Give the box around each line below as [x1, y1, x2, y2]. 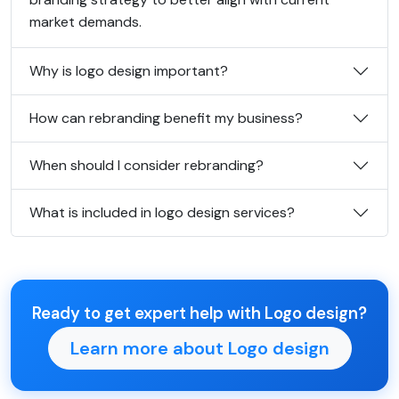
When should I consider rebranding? [29, 156, 264, 175]
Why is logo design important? [29, 61, 228, 80]
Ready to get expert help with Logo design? [32, 302, 367, 324]
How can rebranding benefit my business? [29, 109, 303, 127]
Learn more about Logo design [69, 336, 330, 360]
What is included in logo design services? [29, 203, 295, 222]
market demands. [29, 12, 142, 31]
